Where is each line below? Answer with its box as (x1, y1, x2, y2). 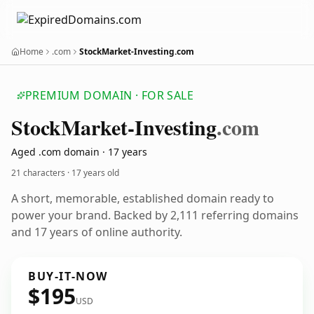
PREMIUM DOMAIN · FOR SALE (25, 88, 193, 103)
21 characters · (11, 167, 71, 179)
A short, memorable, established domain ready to (11, 191, 274, 206)
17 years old (71, 167, 119, 179)
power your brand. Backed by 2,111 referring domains (11, 207, 299, 223)
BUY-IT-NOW (28, 268, 108, 284)
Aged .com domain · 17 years (11, 145, 147, 158)
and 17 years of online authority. (11, 224, 182, 240)
